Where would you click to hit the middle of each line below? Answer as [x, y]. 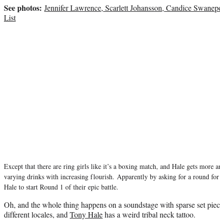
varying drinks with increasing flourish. [60, 176]
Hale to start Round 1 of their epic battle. [61, 187]
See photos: [23, 7]
